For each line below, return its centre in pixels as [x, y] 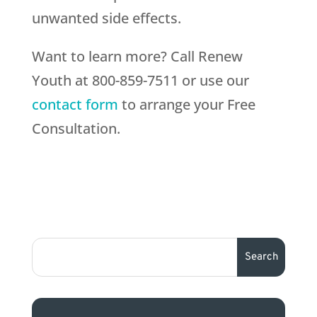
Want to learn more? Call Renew [137, 56]
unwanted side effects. [106, 18]
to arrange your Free [186, 104]
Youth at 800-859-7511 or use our [140, 80]
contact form [75, 104]
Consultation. [76, 128]
